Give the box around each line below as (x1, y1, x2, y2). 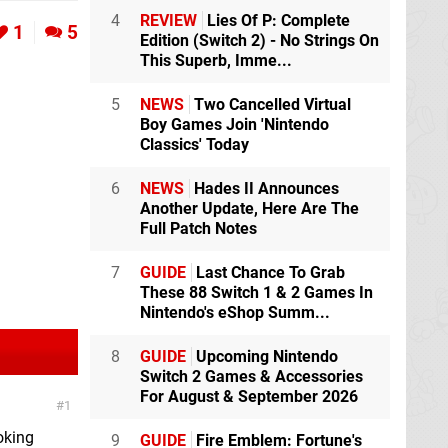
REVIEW (140, 11, 197, 31)
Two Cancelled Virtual (190, 95, 351, 115)
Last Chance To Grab (192, 263, 345, 283)
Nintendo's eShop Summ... (140, 303, 330, 323)
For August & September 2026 (140, 387, 358, 407)
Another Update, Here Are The (140, 199, 359, 219)
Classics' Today (140, 135, 249, 155)
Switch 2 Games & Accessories (140, 367, 363, 387)
